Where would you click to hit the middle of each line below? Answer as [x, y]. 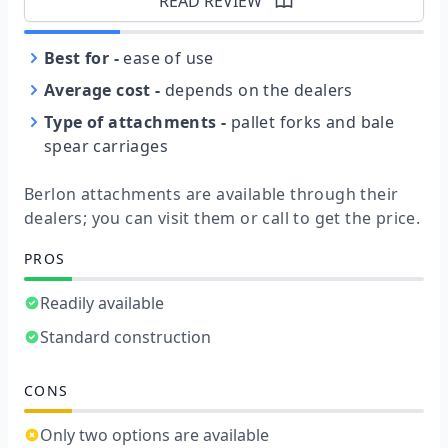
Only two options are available [154, 434]
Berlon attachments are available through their [211, 193]
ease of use [168, 58]
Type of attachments [130, 122]
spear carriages [106, 146]
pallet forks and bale [312, 122]
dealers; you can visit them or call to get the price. [222, 217]
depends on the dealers [259, 90]
